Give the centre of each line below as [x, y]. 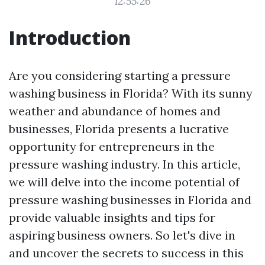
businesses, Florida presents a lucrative [119, 129]
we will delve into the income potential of [124, 182]
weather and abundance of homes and [115, 111]
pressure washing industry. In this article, [125, 164]
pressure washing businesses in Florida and [130, 200]
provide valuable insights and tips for [112, 217]
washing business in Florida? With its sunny [131, 93]
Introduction [70, 38]
